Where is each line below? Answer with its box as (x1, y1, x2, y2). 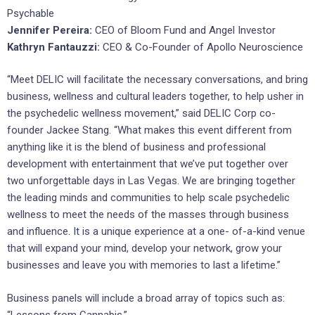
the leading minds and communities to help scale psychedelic (7, 191, 290, 205)
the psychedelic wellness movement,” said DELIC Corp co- (7, 107, 276, 120)
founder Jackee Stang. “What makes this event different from (7, 124, 292, 137)
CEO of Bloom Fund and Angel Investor (95, 23, 276, 37)
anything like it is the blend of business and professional (7, 141, 266, 154)
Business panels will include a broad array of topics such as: (7, 291, 285, 304)
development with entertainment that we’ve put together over (7, 157, 288, 171)
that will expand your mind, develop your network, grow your (7, 242, 282, 255)
